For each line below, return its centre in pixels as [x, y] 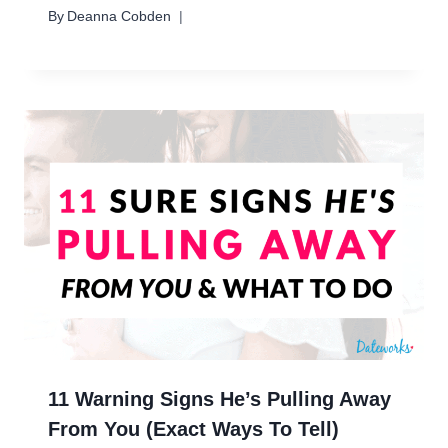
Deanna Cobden [119, 16]
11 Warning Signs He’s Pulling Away [219, 399]
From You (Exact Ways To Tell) [193, 429]
